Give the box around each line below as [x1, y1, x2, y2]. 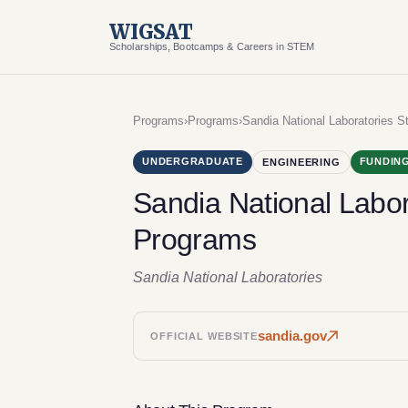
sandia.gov [258, 328, 328, 343]
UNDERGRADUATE [142, 156, 244, 167]
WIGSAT [109, 19, 193, 45]
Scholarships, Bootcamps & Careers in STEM [109, 41, 315, 52]
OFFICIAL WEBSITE [150, 331, 259, 342]
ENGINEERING [262, 157, 341, 168]
